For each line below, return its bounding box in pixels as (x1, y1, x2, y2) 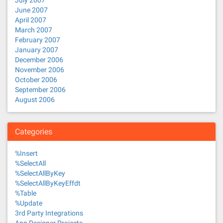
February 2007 (15, 36, 60, 44)
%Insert (15, 149, 38, 157)
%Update (15, 199, 42, 207)
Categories (15, 127, 52, 136)
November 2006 (15, 66, 64, 74)
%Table (15, 189, 36, 197)
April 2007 (15, 16, 46, 24)
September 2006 (15, 86, 66, 94)
